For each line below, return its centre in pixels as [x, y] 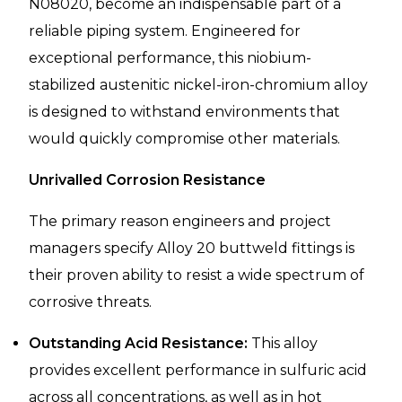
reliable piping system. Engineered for [165, 31]
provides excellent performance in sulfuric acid [198, 370]
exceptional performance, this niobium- [170, 57]
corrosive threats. [90, 301]
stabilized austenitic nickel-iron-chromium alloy [198, 84]
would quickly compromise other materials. [184, 138]
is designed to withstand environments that [184, 111]
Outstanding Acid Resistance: [138, 343]
